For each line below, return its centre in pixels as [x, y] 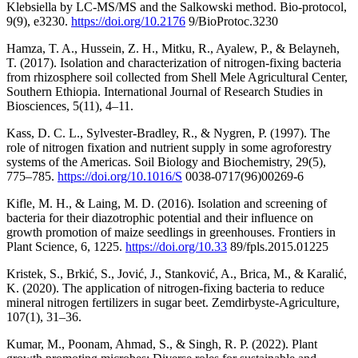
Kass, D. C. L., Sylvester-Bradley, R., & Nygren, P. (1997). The [168, 133]
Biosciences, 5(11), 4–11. [70, 106]
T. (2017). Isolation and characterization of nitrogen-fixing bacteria [174, 63]
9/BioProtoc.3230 [232, 22]
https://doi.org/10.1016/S [120, 177]
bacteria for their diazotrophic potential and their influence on [160, 218]
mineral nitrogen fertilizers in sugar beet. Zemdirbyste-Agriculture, [173, 303]
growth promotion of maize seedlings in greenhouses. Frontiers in [171, 233]
